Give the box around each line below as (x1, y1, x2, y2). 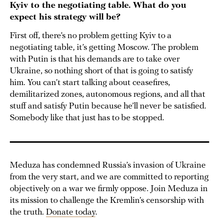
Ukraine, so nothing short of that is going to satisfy (10, 66, 193, 76)
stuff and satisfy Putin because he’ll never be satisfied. (10, 102, 206, 111)
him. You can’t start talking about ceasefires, (10, 78, 170, 88)
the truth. (10, 208, 46, 218)
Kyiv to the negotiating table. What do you (10, 1, 186, 11)
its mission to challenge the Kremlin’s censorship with (10, 196, 204, 206)
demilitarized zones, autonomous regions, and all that (10, 90, 205, 100)
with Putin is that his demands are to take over (10, 55, 180, 65)
